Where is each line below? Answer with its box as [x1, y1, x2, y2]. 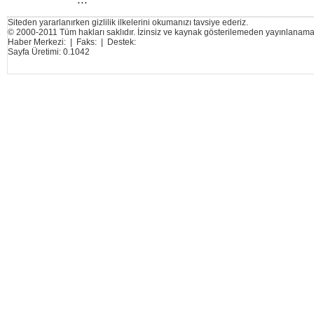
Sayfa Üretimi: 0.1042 [8, 47, 90, 57]
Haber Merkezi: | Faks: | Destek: [8, 37, 136, 47]
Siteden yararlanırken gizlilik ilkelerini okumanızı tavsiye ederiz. [8, 18, 248, 27]
